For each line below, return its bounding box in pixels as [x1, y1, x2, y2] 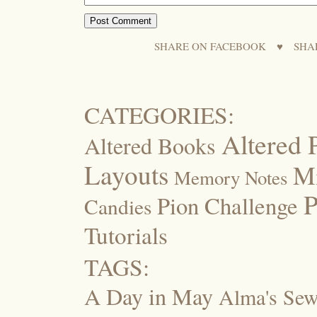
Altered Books [84, 129, 216, 161]
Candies [84, 192, 151, 220]
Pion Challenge [157, 190, 298, 221]
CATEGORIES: [84, 98, 234, 130]
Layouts [84, 156, 168, 192]
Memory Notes [174, 164, 287, 190]
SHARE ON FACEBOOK [154, 38, 266, 53]
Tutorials [84, 219, 168, 250]
